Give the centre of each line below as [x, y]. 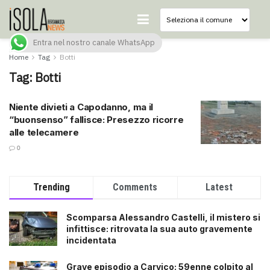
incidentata [91, 240]
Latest [219, 187]
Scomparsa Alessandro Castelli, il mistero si [163, 217]
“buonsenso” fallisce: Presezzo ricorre [96, 120]
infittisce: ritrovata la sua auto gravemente [159, 229]
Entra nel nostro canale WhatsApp [94, 42]
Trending [51, 187]
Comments [135, 187]
